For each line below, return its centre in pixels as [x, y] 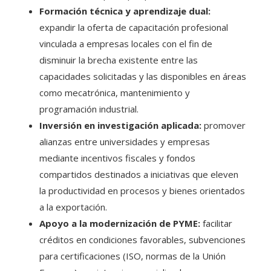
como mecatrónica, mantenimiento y [115, 93]
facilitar [216, 224]
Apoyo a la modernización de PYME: [120, 224]
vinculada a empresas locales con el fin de [126, 44]
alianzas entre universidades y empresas [125, 142]
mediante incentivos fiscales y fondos [117, 158]
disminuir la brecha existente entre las [119, 60]
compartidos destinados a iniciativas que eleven [139, 175]
